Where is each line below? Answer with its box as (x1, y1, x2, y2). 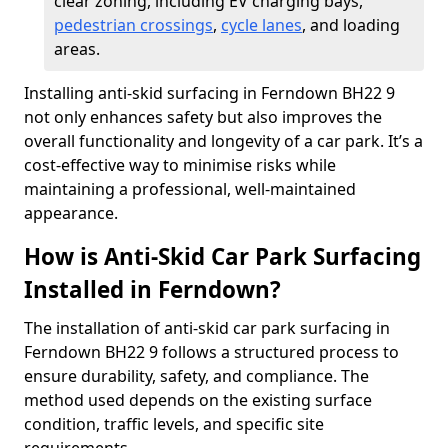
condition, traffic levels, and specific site (24, 413, 324, 435)
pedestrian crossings (54, 14, 213, 36)
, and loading (302, 14, 400, 36)
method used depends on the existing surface (24, 389, 372, 411)
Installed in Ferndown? (24, 274, 281, 305)
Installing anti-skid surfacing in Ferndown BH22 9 (24, 82, 395, 104)
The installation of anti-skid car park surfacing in (24, 317, 390, 339)
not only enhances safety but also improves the (24, 106, 382, 128)
